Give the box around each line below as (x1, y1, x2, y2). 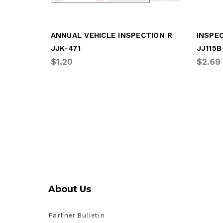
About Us (48, 183, 91, 195)
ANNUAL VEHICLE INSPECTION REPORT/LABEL (172, 30, 178, 40)
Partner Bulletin (48, 211, 105, 220)
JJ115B (196, 43, 222, 53)
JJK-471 (50, 43, 81, 53)
